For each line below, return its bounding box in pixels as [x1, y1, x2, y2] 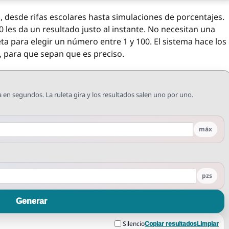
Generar [16, 197, 47, 205]
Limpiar [197, 220, 219, 227]
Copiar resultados [145, 220, 197, 227]
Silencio [123, 219, 145, 228]
